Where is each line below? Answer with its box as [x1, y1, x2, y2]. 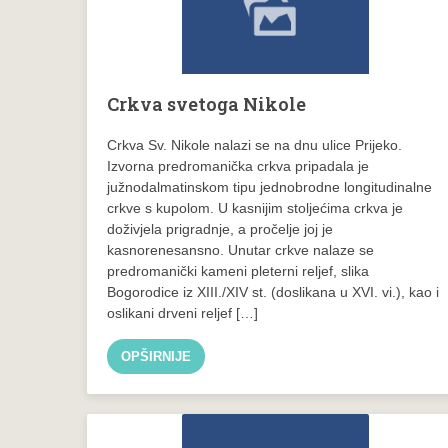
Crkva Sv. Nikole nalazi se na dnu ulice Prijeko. [107, 136, 402, 153]
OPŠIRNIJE [121, 348, 191, 364]
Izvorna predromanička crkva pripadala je [107, 157, 369, 174]
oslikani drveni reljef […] [107, 304, 258, 321]
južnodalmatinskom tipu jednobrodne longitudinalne [107, 178, 432, 195]
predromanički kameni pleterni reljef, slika [107, 262, 369, 279]
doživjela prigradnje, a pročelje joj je [107, 220, 333, 237]
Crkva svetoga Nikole [107, 91, 306, 116]
